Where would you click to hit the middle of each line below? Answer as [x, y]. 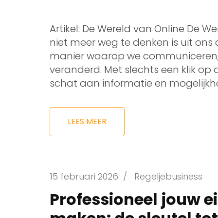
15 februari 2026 [84, 176]
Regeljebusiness [168, 176]
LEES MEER [87, 121]
